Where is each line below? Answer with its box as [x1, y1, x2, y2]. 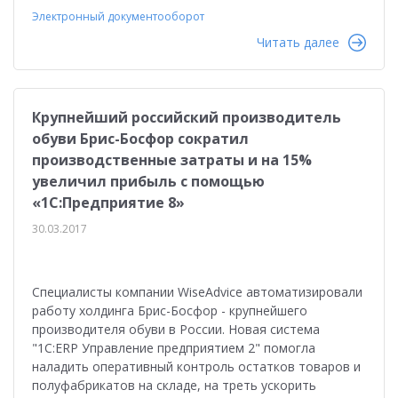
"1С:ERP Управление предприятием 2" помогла [32, 339, 315, 356]
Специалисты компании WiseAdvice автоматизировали [32, 283, 362, 300]
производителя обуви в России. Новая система [32, 321, 320, 338]
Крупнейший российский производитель [32, 107, 341, 127]
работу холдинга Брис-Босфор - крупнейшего [32, 302, 307, 319]
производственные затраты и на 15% [32, 150, 312, 170]
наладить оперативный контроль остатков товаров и [32, 358, 361, 375]
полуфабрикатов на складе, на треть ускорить [32, 377, 316, 394]
